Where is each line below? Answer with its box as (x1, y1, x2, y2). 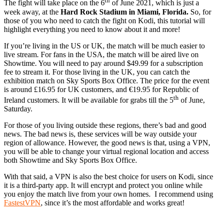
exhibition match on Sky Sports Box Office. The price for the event (4, 76, 209, 85)
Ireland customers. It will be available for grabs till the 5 (4, 96, 173, 105)
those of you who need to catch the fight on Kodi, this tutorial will (4, 16, 205, 25)
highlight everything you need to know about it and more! (4, 25, 180, 33)
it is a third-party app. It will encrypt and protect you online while (4, 181, 202, 190)
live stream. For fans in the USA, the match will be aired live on (4, 50, 199, 59)
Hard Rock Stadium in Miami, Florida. (61, 7, 190, 16)
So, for (190, 7, 211, 16)
